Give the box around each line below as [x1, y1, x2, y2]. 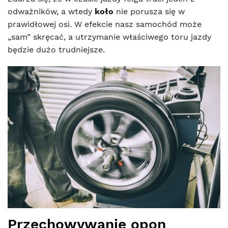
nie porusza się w [113, 7, 185, 17]
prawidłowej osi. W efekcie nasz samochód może [8, 19, 202, 30]
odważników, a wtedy [8, 7, 95, 17]
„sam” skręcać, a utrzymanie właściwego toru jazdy [8, 32, 211, 42]
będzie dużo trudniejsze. [8, 45, 105, 55]
